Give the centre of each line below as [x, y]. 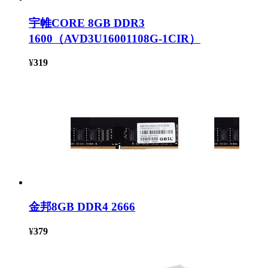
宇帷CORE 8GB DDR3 [87, 23]
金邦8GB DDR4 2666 [82, 207]
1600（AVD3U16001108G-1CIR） [115, 38]
